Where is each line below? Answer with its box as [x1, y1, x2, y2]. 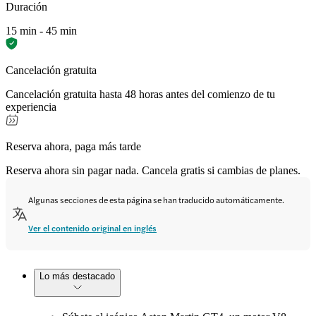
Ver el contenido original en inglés [28, 221, 157, 234]
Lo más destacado [39, 270, 115, 281]
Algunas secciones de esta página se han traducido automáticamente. [28, 193, 284, 206]
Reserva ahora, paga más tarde [6, 140, 141, 152]
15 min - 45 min [6, 24, 77, 37]
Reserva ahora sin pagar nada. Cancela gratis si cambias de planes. [6, 164, 300, 176]
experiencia [6, 100, 56, 113]
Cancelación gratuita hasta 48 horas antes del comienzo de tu [6, 87, 275, 100]
